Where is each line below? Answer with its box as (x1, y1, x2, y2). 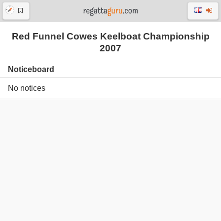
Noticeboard (8, 65, 54, 74)
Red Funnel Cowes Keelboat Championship (11, 31, 210, 41)
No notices (8, 83, 45, 92)
